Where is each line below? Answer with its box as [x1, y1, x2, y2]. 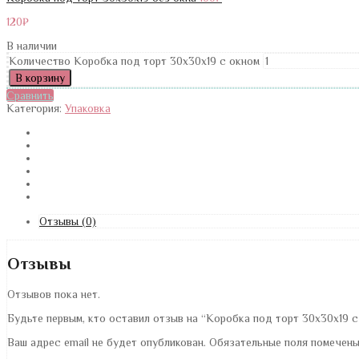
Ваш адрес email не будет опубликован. [7, 335, 206, 349]
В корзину [15, 71, 65, 84]
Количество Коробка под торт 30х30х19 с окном [9, 54, 260, 67]
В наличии [6, 38, 57, 52]
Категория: [6, 101, 65, 115]
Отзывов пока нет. [7, 287, 100, 301]
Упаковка [65, 101, 111, 115]
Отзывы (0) [39, 214, 96, 228]
